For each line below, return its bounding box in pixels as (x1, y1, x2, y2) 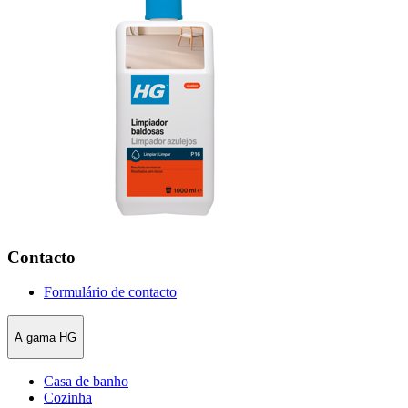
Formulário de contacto (44, 284, 177, 301)
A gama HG (15, 330, 76, 344)
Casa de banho (44, 373, 128, 390)
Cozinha (44, 390, 92, 406)
